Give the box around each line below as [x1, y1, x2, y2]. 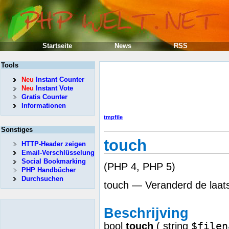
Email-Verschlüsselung [21, 149, 95, 156]
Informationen [21, 102, 66, 109]
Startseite [42, 42, 72, 50]
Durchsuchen [21, 175, 63, 182]
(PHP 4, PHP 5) [104, 161, 175, 172]
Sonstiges [1, 126, 33, 133]
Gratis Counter [21, 93, 67, 101]
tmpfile [104, 114, 123, 120]
